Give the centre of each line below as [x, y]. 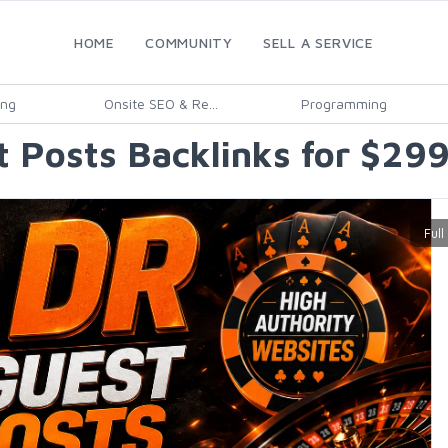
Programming [343, 103]
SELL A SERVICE [318, 42]
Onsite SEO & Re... [161, 103]
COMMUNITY [189, 42]
